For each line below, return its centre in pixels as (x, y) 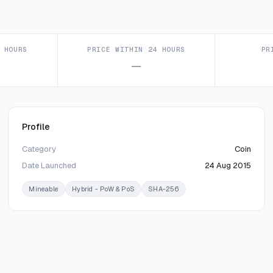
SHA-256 (164, 189)
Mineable (44, 189)
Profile (36, 127)
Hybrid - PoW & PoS (104, 189)
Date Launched (49, 165)
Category (39, 149)
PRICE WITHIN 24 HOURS (136, 49)
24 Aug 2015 (228, 165)
